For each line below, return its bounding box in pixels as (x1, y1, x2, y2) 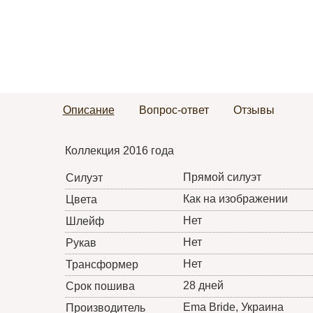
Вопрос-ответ (138, 104, 209, 117)
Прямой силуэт (182, 171, 261, 184)
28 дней (182, 279, 224, 292)
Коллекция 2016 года (64, 145, 174, 157)
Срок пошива (65, 280, 135, 293)
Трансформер (65, 259, 138, 271)
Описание (62, 104, 115, 117)
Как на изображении (182, 193, 288, 205)
